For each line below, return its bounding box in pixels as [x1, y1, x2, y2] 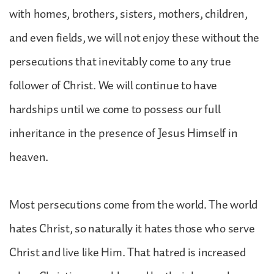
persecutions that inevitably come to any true [9, 51, 231, 72]
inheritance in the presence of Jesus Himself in [9, 123, 238, 143]
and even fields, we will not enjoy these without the [9, 28, 259, 48]
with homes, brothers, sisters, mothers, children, [9, 4, 248, 24]
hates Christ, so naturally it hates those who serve [9, 218, 255, 239]
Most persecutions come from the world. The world [9, 194, 258, 215]
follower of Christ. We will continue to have [9, 75, 218, 95]
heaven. [9, 147, 51, 167]
